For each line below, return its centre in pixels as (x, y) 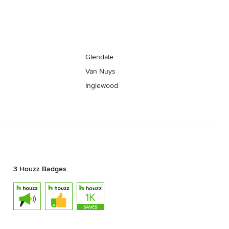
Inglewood (102, 86)
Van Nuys (101, 72)
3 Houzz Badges (40, 169)
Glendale (100, 57)
